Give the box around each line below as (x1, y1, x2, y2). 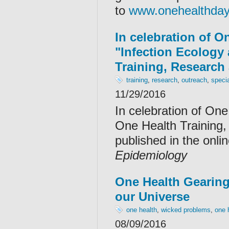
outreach (181, 76, 207, 84)
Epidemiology (115, 148, 187, 162)
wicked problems (161, 206, 211, 214)
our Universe (115, 190, 190, 203)
